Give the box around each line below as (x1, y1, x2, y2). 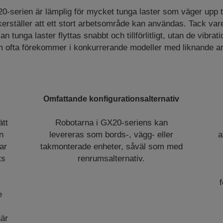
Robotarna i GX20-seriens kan (55, 118, 168, 127)
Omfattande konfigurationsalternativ (43, 95, 180, 103)
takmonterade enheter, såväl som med (40, 142, 183, 151)
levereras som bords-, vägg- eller (49, 130, 174, 139)
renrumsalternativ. (78, 154, 145, 163)
